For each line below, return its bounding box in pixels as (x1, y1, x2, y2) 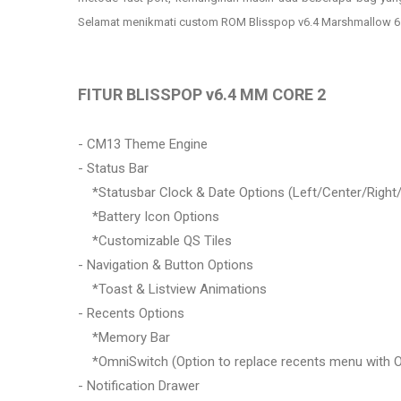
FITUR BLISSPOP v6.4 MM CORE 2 (78, 84, 326, 104)
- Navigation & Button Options (78, 256, 253, 273)
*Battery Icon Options (78, 208, 219, 225)
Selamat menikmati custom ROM (78, 14, 249, 29)
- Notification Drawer (78, 377, 200, 394)
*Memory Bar (78, 328, 170, 346)
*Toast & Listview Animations (78, 280, 267, 297)
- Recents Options (78, 304, 184, 321)
